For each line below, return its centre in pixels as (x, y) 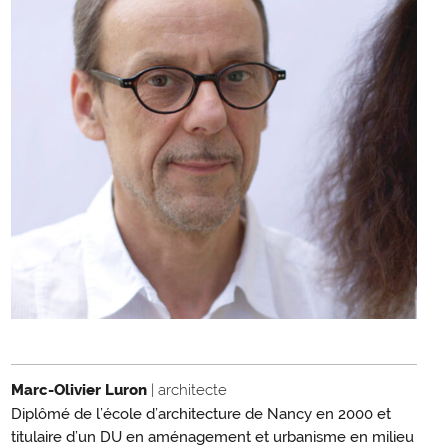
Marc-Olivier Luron (81, 390)
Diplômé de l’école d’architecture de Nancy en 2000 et (201, 414)
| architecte (189, 390)
